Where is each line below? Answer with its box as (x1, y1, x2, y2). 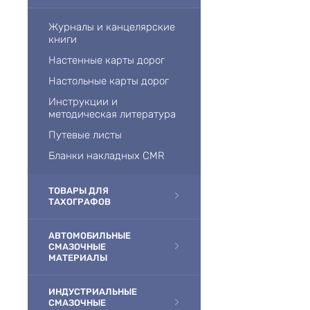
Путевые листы (48, 129, 122, 141)
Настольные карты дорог (48, 75, 169, 87)
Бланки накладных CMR (48, 149, 165, 162)
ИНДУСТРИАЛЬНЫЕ (48, 286, 137, 297)
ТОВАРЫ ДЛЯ (48, 185, 109, 196)
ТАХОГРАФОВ (48, 197, 111, 207)
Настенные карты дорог (48, 54, 165, 66)
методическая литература (48, 108, 176, 120)
